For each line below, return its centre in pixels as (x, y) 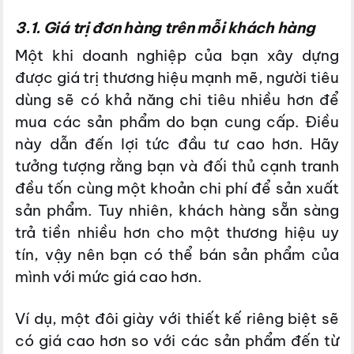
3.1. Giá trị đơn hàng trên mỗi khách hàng (165, 28)
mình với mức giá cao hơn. (109, 276)
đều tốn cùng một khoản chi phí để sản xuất (177, 188)
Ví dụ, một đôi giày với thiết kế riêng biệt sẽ (177, 318)
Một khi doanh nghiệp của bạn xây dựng (177, 55)
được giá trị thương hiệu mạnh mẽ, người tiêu (177, 77)
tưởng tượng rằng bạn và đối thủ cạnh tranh (177, 166)
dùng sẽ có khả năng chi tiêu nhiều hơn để (177, 99)
